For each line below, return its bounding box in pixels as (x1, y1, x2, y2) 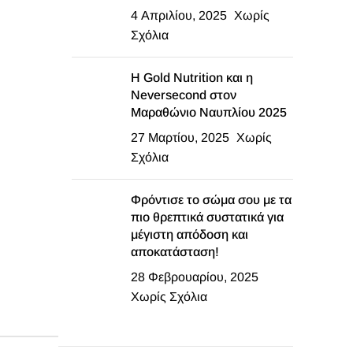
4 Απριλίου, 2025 (131, 9, 227, 22)
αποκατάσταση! (131, 245, 219, 258)
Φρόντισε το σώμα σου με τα (131, 193, 292, 206)
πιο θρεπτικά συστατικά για (131, 210, 284, 224)
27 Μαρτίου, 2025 (131, 131, 229, 144)
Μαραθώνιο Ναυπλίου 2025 (131, 106, 287, 119)
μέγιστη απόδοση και (131, 228, 248, 241)
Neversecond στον (131, 88, 236, 102)
